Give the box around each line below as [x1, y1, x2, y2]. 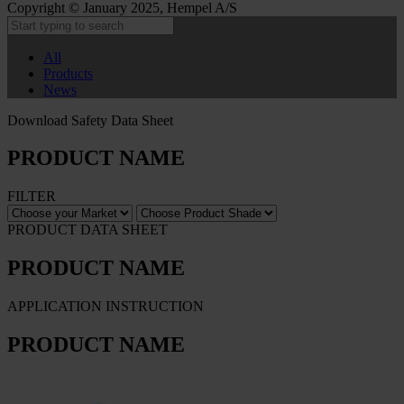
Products [43, 65, 93, 81]
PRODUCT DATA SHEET [7, 222, 168, 238]
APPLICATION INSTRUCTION [7, 298, 204, 315]
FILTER [7, 188, 56, 205]
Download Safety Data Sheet [7, 112, 173, 128]
